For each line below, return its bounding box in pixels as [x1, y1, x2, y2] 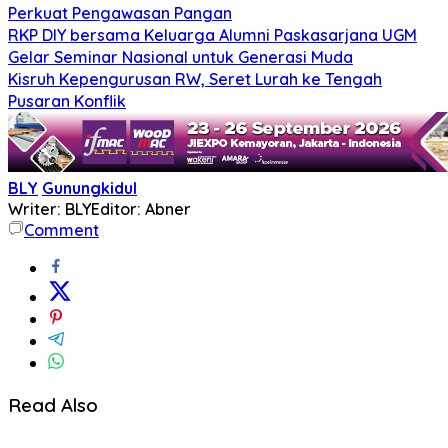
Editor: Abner [91, 198, 191, 219]
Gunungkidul [42, 177, 137, 198]
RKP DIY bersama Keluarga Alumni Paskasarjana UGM [8, 24, 417, 45]
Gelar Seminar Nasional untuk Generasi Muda [8, 46, 353, 67]
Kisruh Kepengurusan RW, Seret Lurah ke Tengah [8, 68, 382, 89]
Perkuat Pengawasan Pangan [8, 2, 232, 23]
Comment [24, 219, 99, 240]
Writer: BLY [8, 198, 91, 219]
